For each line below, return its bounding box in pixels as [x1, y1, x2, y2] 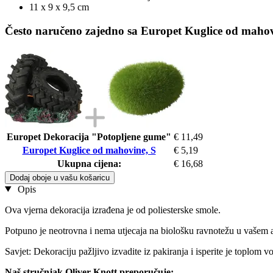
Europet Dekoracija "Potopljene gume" [7, 131, 171, 142]
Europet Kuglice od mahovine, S [22, 144, 156, 155]
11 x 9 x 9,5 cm [29, 2, 89, 13]
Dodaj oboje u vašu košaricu [10, 172, 110, 182]
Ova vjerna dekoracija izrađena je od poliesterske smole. [5, 204, 221, 215]
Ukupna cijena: [57, 158, 121, 169]
